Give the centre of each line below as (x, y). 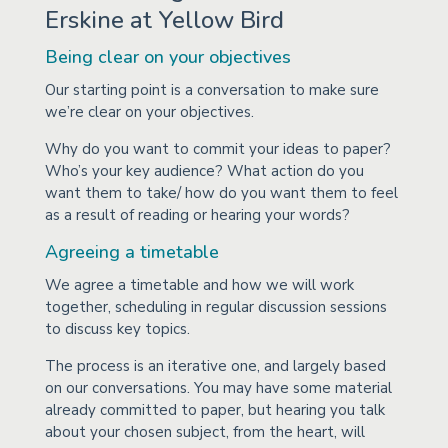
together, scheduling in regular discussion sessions (215, 306)
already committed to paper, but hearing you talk (214, 409)
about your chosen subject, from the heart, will (204, 431)
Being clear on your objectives (167, 56)
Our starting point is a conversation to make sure (211, 89)
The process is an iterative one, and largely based (215, 365)
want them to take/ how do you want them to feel (221, 192)
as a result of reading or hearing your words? (197, 214)
